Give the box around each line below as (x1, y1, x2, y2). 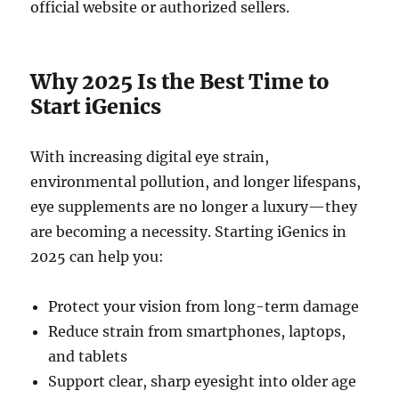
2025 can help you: (30, 248, 165, 266)
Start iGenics (30, 94, 162, 120)
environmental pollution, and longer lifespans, (30, 173, 362, 191)
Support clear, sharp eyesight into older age (48, 372, 357, 391)
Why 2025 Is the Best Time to (30, 69, 330, 95)
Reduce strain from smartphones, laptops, (48, 322, 346, 341)
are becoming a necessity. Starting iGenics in (30, 223, 347, 241)
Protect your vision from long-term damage (48, 297, 360, 316)
